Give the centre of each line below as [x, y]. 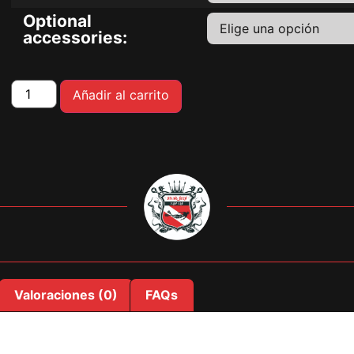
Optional [57, 21]
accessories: [75, 37]
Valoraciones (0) [66, 295]
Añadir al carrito [121, 94]
